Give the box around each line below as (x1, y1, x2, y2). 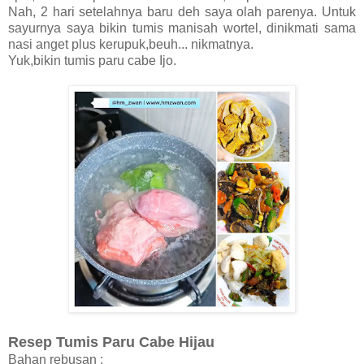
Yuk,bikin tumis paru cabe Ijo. (8, 53, 176, 67)
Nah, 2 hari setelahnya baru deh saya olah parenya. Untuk (8, 4, 356, 19)
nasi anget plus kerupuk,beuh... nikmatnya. (8, 37, 253, 51)
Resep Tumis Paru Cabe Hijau (8, 333, 214, 350)
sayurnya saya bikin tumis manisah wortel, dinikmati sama (8, 20, 356, 35)
